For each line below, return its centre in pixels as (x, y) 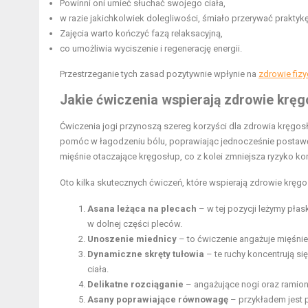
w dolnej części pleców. (135, 224)
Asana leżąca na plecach (142, 209)
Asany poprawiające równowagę (158, 300)
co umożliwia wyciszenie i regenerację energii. (151, 49)
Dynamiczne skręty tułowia (146, 254)
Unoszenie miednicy (132, 239)
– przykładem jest (266, 300)
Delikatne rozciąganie (135, 285)
